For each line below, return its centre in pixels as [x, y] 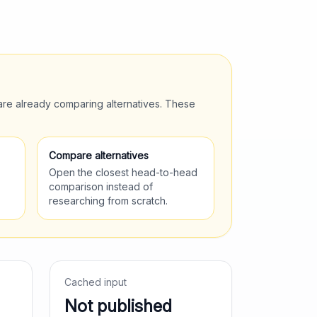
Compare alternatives [98, 155]
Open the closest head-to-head [123, 172]
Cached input [96, 282]
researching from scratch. [108, 201]
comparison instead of [100, 186]
